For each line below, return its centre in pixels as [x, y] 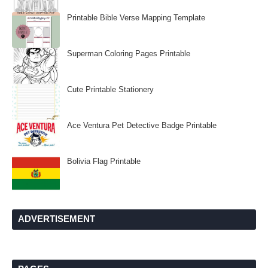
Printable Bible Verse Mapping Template [136, 18]
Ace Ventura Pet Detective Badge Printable [142, 125]
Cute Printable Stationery [110, 89]
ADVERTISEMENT [57, 219]
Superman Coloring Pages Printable [129, 54]
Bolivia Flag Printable [104, 161]
